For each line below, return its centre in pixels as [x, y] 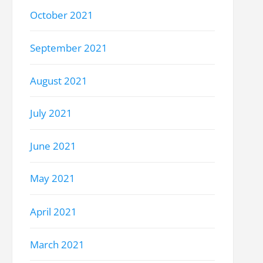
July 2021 [51, 113]
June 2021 [53, 146]
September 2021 [69, 48]
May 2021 [53, 178]
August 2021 [59, 80]
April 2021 [54, 211]
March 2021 [58, 244]
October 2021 [62, 15]
